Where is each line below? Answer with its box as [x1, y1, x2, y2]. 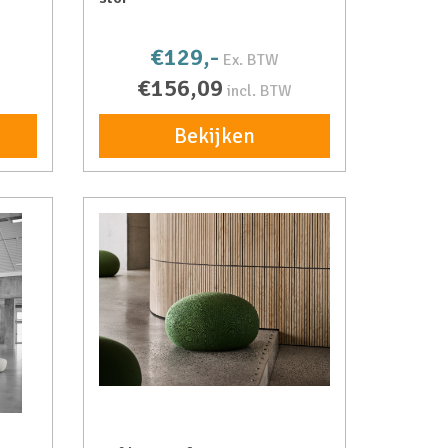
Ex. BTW [223, 50, 280, 70]
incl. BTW [227, 81, 293, 101]
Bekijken [174, 123, 256, 149]
